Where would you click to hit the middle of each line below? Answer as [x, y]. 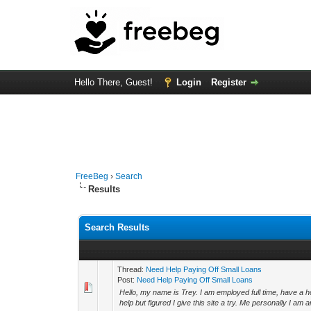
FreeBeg [92, 176]
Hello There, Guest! [115, 82]
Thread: [132, 269]
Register [228, 82]
